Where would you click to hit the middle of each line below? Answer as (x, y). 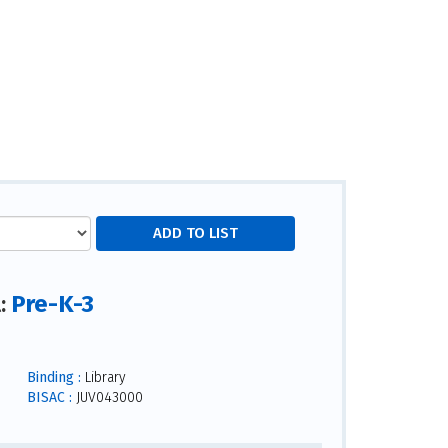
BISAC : (49, 397)
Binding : (53, 377)
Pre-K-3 (53, 304)
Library (103, 377)
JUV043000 (107, 397)
